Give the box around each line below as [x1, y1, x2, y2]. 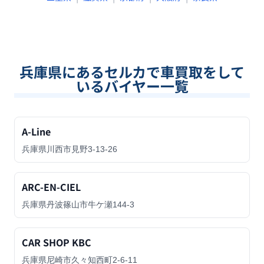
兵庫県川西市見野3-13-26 [22, 144, 117, 154]
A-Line [22, 124, 51, 138]
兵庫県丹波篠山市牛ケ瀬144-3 [22, 200, 134, 209]
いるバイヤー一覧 [75, 75, 189, 96]
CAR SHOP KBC [22, 235, 91, 249]
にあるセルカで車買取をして [62, 61, 245, 82]
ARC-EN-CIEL [22, 180, 81, 194]
